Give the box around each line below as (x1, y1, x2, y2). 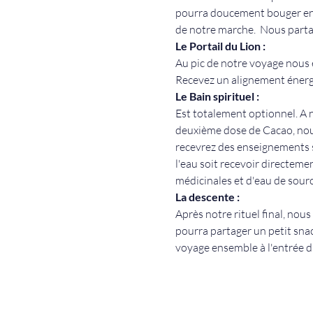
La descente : (175, 189, 242, 203)
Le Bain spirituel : (175, 89, 261, 103)
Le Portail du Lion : (175, 38, 268, 52)
